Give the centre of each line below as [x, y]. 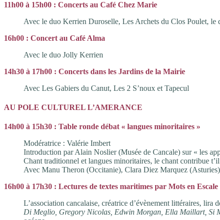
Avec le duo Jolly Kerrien [63, 55]
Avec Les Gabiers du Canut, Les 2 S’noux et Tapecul [106, 88]
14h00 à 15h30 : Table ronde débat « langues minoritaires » [102, 127]
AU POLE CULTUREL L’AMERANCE [73, 108]
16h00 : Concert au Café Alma [55, 38]
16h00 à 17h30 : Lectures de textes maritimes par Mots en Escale [111, 187]
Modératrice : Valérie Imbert [67, 143]
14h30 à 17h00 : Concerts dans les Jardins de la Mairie [95, 71]
